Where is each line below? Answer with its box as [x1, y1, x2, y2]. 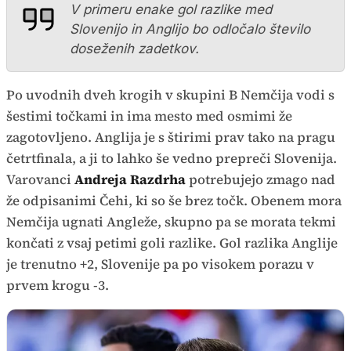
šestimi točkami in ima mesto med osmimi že [6, 107, 292, 125]
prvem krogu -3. [6, 276, 112, 295]
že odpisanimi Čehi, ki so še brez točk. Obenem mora [6, 191, 342, 210]
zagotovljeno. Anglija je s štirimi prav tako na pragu [6, 128, 335, 147]
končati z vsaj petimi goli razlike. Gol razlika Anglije [6, 233, 338, 252]
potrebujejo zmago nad [189, 170, 335, 189]
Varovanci [6, 170, 74, 189]
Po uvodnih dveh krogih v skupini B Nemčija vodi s [6, 85, 335, 104]
